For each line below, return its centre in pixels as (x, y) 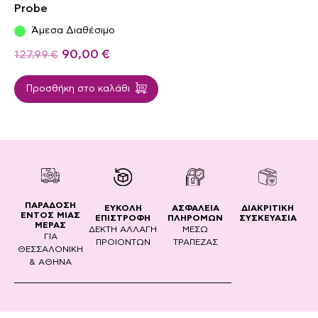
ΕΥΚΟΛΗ (123, 208)
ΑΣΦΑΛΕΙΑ (195, 208)
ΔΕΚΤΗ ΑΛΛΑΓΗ (123, 230)
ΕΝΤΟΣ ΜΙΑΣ (50, 215)
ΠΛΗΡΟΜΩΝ (195, 218)
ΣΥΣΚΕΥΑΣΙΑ (268, 218)
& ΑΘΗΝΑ (50, 262)
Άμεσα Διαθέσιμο (73, 31)
